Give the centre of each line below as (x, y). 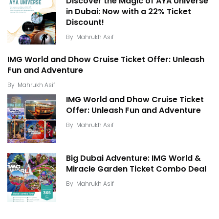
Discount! (85, 22)
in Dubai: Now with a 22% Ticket (129, 12)
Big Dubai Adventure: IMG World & (133, 158)
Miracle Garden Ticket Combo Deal (136, 169)
